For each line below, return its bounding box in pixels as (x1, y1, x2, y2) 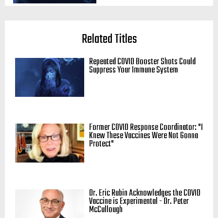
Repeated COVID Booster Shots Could (89, 55, 196, 69)
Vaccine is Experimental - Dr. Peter (89, 195, 189, 209)
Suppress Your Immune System (89, 63, 178, 77)
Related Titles (81, 30, 137, 50)
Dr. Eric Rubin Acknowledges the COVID (89, 186, 200, 200)
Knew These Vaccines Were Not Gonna (89, 129, 198, 143)
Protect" (89, 137, 114, 151)
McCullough (89, 203, 123, 217)
